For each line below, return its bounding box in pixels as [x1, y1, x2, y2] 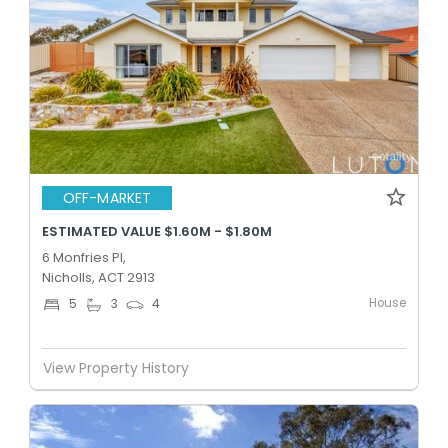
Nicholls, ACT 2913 [42, 267, 155, 287]
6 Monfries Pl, [42, 247, 126, 267]
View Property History [43, 358, 189, 378]
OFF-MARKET [63, 188, 151, 208]
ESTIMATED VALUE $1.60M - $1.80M [42, 221, 272, 241]
